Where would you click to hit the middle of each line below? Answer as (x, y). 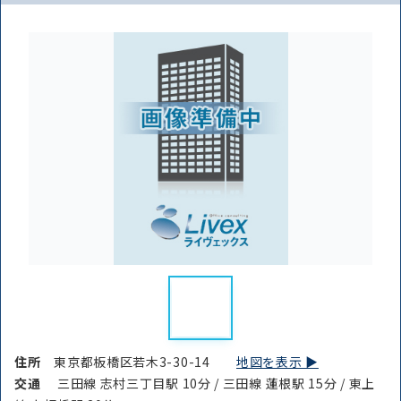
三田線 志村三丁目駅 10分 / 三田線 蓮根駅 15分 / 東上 (214, 383)
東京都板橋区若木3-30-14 (145, 361)
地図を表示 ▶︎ (277, 361)
